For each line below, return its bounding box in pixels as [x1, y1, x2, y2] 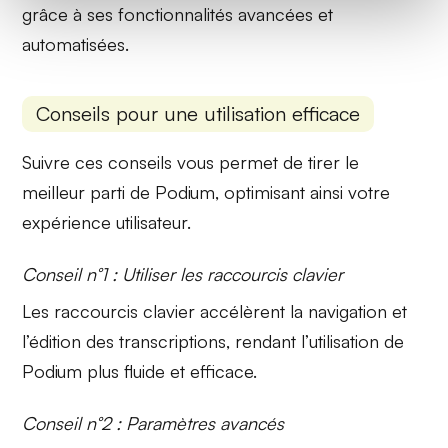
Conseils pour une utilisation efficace [36, 100, 361, 126]
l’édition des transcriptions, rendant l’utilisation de [22, 329, 405, 352]
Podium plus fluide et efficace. [22, 359, 258, 382]
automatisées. [22, 33, 130, 56]
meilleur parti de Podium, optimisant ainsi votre [22, 180, 391, 203]
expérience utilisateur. [22, 210, 192, 233]
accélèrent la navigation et [195, 299, 408, 322]
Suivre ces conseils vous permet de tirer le [22, 150, 360, 173]
